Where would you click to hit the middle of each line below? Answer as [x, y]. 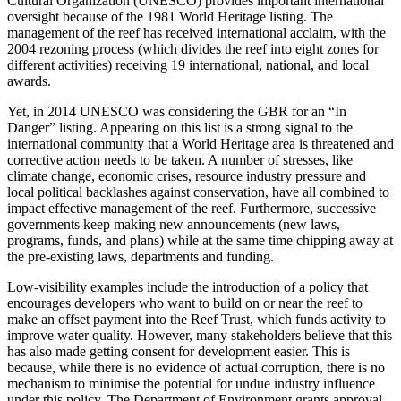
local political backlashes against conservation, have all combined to [198, 192]
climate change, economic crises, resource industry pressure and [187, 175]
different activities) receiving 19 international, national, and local [188, 64]
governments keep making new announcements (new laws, [174, 224]
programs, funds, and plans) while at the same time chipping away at [200, 240]
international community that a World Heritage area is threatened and [200, 143]
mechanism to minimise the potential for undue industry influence [191, 383]
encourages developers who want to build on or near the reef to [185, 303]
